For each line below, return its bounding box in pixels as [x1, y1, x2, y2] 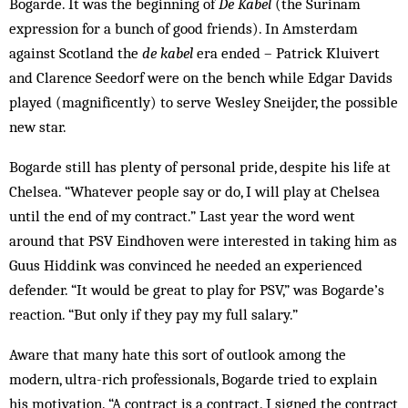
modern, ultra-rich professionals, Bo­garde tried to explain [9, 370, 377, 388]
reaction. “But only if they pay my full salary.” [9, 305, 298, 323]
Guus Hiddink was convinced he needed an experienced [9, 256, 362, 274]
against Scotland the [9, 44, 142, 62]
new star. [9, 117, 66, 136]
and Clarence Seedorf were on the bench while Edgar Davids [9, 68, 393, 87]
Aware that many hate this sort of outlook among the [9, 345, 346, 363]
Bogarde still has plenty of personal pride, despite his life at [9, 158, 391, 176]
